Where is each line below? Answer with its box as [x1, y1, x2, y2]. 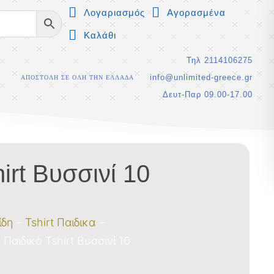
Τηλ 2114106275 [186, 56, 253, 65]
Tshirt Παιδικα [25, 216, 96, 229]
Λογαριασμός [83, 7, 145, 18]
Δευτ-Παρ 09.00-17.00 [162, 90, 253, 99]
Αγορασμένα [166, 7, 226, 18]
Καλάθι [83, 30, 116, 40]
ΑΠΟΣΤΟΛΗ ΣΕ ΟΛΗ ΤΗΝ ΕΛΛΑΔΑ [20, 73, 134, 81]
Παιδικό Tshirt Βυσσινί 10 [3, 234, 130, 247]
